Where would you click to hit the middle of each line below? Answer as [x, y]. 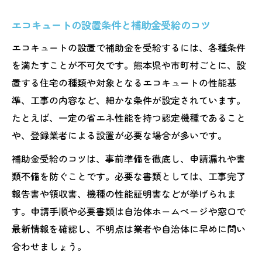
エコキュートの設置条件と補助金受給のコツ [111, 25]
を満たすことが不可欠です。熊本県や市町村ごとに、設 [129, 65]
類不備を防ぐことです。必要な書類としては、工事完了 [129, 176]
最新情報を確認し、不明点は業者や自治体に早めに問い [129, 228]
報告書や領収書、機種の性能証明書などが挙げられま [124, 193]
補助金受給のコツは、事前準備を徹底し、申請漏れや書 [129, 158]
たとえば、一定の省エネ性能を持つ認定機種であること [129, 117]
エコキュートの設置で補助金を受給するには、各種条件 [129, 47]
